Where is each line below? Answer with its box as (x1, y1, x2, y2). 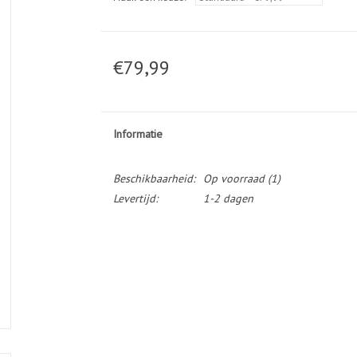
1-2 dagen (202, 191, 253, 206)
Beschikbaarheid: (112, 171, 195, 186)
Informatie (112, 127, 163, 141)
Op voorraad (202, 171, 265, 186)
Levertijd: (112, 191, 158, 206)
